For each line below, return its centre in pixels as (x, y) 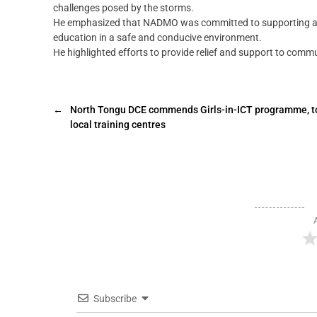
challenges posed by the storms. (123, 8)
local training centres (118, 125)
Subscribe (115, 299)
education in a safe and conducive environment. (157, 38)
